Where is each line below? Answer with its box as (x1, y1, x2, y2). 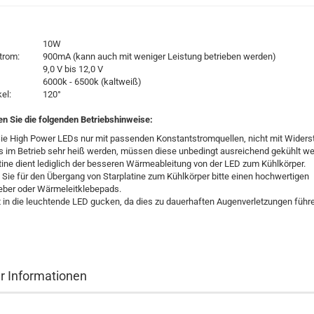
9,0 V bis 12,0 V (43, 64, 103, 74)
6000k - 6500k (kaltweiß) (43, 76, 144, 87)
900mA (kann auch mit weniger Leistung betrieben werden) (43, 51, 276, 62)
